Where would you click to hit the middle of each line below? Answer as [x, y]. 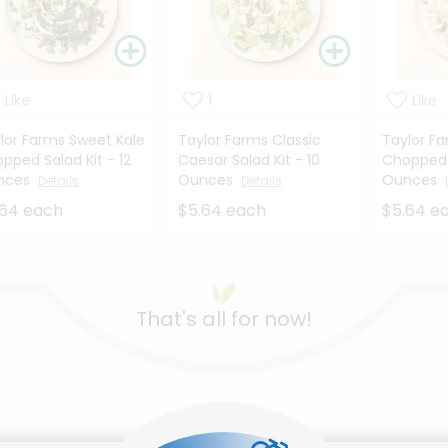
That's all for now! [224, 319]
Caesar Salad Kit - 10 [249, 160]
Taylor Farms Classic [250, 140]
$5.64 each [222, 211]
